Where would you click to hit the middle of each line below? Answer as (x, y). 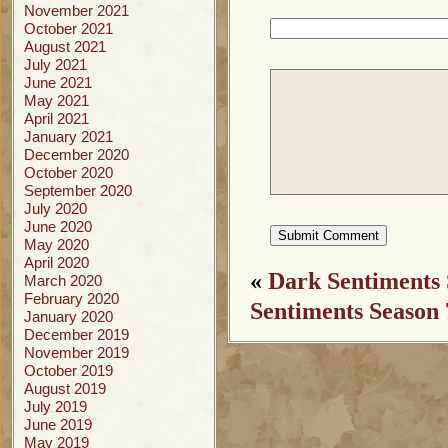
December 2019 (76, 334)
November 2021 (76, 10)
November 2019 (76, 352)
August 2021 (65, 46)
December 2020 (76, 154)
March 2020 (63, 280)
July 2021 (55, 64)
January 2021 (68, 136)
